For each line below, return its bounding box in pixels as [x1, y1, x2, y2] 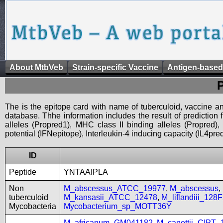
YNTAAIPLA [64, 168, 108, 176]
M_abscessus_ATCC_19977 [64, 184, 166, 193]
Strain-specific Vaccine [72, 63, 158, 72]
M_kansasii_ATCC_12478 [64, 193, 157, 202]
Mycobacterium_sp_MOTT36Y [64, 202, 172, 211]
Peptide [9, 168, 36, 176]
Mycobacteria [9, 202, 56, 211]
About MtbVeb [9, 63, 63, 72]
